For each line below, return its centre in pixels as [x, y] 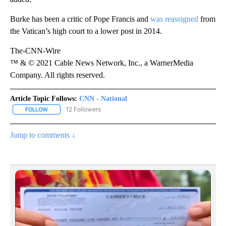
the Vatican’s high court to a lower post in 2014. [86, 31]
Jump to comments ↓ [43, 135]
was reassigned [174, 19]
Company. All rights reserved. [58, 75]
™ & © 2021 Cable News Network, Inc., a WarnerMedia [102, 63]
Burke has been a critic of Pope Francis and [80, 19]
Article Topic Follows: [44, 99]
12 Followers [83, 109]
